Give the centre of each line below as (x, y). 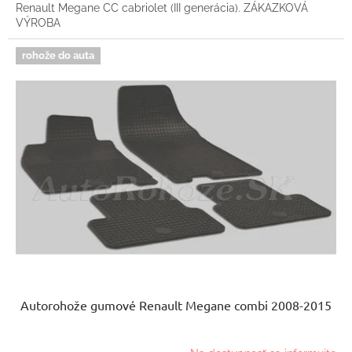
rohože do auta (58, 55)
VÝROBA (38, 22)
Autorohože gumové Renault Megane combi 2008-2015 (176, 304)
